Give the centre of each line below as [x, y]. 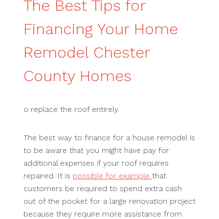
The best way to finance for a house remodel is [109, 138]
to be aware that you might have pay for [96, 151]
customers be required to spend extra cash [103, 189]
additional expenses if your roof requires [96, 163]
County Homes [77, 76]
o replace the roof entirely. [71, 109]
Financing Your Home [101, 29]
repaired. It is [48, 176]
